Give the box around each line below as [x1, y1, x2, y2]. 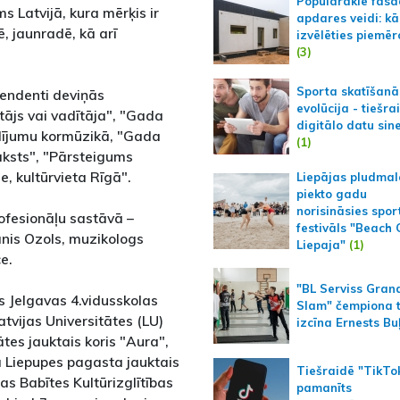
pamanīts [296, 379, 352, 395]
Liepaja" [296, 237, 346, 253]
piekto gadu [296, 187, 367, 202]
